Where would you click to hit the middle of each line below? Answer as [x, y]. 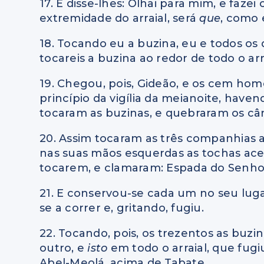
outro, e [64, 248]
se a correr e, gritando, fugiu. [122, 208]
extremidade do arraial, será [120, 19]
